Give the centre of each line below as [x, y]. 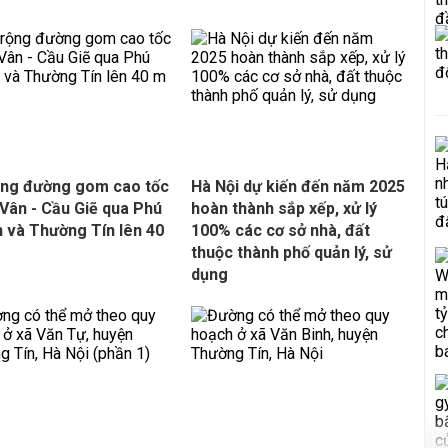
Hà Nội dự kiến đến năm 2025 [297, 186]
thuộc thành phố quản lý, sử [291, 252]
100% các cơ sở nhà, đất [280, 230]
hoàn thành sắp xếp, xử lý [283, 208]
